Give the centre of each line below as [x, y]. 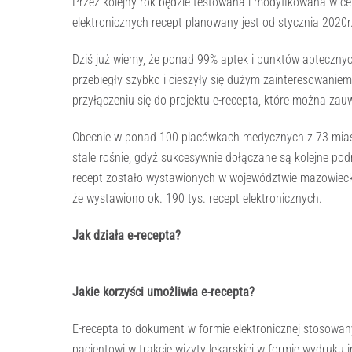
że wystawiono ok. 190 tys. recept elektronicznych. [197, 198]
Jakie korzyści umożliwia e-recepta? [163, 292]
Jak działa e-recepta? [126, 235]
